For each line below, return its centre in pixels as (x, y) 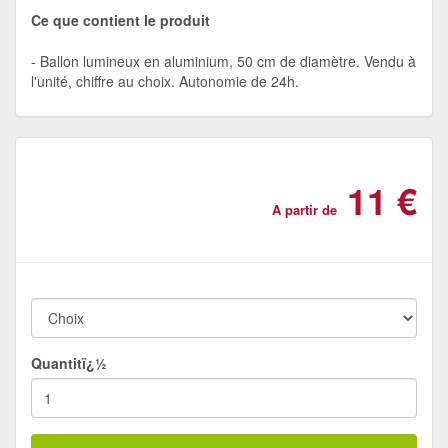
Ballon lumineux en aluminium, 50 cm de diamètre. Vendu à (228, 60)
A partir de (304, 209)
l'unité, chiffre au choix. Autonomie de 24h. (165, 80)
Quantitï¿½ (69, 362)
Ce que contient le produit (120, 19)
